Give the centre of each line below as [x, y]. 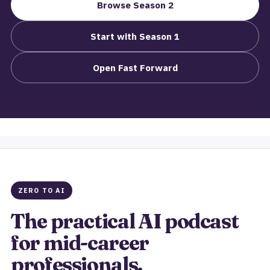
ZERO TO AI [42, 190]
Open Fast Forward [135, 67]
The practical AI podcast [125, 221]
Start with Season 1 [135, 36]
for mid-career [80, 243]
